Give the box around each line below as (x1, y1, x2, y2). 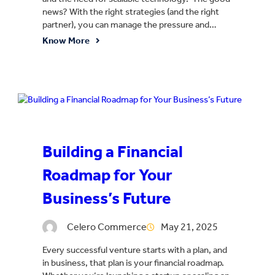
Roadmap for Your (42, 165, 172, 185)
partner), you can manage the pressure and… (42, 18, 217, 30)
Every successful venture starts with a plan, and (42, 244, 227, 255)
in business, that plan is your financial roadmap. (42, 257, 226, 268)
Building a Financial (42, 142, 183, 162)
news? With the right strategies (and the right (42, 6, 219, 17)
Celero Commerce (67, 220, 147, 233)
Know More (42, 34, 90, 46)
